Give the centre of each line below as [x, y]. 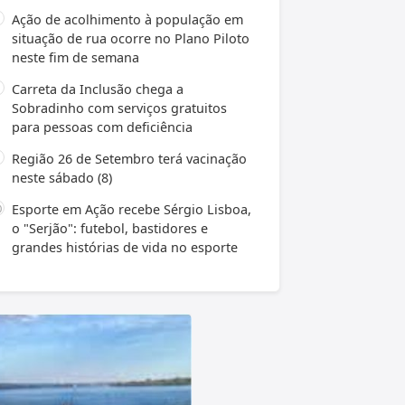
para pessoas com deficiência [102, 127]
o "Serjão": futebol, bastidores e [110, 228]
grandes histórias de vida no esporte [125, 247]
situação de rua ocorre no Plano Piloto [131, 38]
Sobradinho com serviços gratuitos [119, 108]
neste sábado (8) [62, 177]
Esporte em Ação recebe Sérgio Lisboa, [132, 209]
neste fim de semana [75, 57]
